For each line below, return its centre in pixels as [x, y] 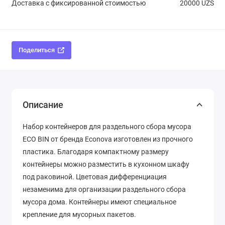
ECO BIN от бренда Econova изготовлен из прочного [108, 139]
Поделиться [37, 50]
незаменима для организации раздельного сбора [104, 190]
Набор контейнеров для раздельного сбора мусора [107, 127]
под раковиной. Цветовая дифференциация [95, 177]
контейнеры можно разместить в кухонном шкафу [106, 164]
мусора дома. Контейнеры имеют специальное [99, 202]
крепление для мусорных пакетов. [79, 215]
